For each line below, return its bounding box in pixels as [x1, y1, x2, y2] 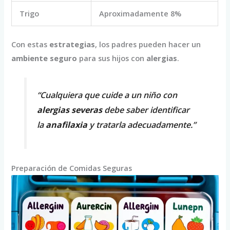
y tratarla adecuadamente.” [87, 119, 196, 130]
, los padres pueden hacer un [95, 39, 201, 49]
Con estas [11, 39, 50, 49]
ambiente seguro [11, 52, 78, 63]
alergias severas [36, 104, 102, 116]
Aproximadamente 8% [99, 8, 182, 18]
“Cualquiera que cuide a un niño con [36, 89, 177, 101]
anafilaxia [45, 119, 87, 130]
